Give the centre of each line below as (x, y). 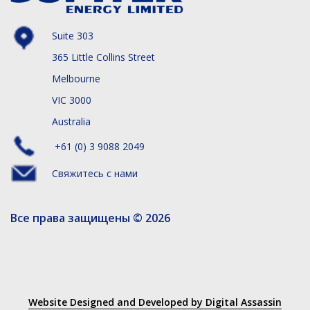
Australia (71, 121)
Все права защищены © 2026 (90, 218)
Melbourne (76, 78)
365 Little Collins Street (103, 57)
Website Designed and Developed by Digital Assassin (155, 302)
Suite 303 (73, 35)
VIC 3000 (72, 100)
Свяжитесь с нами (95, 173)
